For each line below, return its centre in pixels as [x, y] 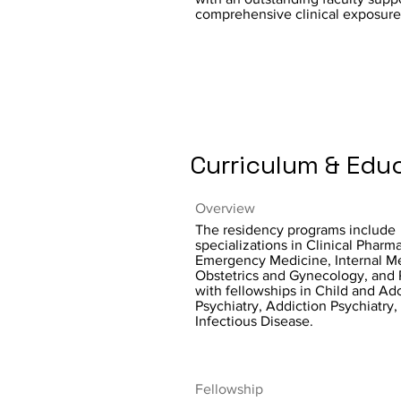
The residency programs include [295, 230]
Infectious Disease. [254, 321]
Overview [225, 208]
